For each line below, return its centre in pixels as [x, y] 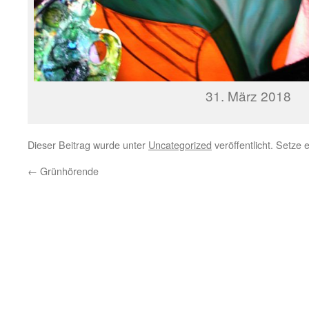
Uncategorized [180, 144]
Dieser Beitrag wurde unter [88, 144]
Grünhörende [68, 170]
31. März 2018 [248, 95]
